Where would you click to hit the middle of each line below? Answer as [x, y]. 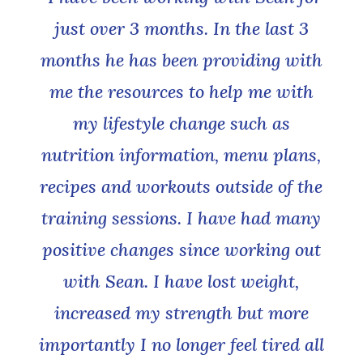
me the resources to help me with [181, 92]
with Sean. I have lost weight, [181, 282]
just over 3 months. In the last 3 [181, 29]
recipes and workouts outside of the [181, 187]
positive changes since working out [181, 250]
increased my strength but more [181, 313]
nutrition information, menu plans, [181, 155]
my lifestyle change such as [181, 124]
